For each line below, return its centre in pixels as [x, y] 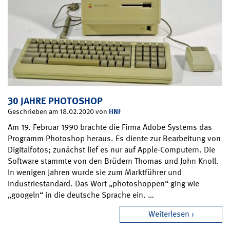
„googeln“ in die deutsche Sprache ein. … [81, 195]
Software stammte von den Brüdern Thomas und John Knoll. [113, 161]
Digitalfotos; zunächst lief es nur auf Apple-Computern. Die [111, 149]
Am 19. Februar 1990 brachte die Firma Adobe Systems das [110, 127]
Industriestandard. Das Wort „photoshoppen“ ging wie [103, 183]
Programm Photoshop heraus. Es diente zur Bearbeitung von [114, 138]
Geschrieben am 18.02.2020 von [58, 111]
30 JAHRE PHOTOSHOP [55, 101]
